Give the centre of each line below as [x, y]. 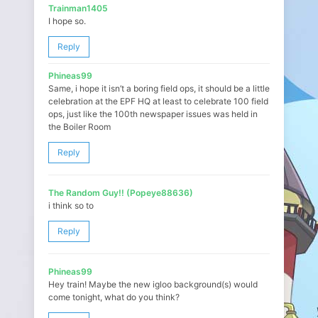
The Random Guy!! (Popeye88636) [121, 193]
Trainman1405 [78, 8]
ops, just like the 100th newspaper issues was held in [153, 114]
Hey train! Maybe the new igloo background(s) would [153, 284]
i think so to [71, 205]
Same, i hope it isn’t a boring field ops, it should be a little [159, 88]
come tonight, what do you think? [114, 297]
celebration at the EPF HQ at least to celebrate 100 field [158, 101]
